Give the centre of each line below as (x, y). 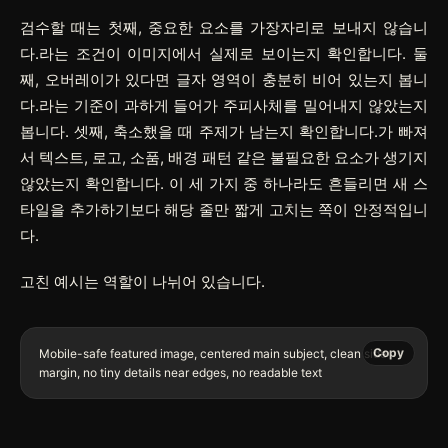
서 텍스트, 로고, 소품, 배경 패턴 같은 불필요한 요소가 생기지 (224, 157)
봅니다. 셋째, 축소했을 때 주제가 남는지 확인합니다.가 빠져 (224, 131)
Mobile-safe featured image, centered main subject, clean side (213, 353)
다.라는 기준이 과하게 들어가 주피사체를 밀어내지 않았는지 (224, 105)
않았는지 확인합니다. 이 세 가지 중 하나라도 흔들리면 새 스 (224, 183)
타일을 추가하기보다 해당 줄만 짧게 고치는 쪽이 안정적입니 (224, 209)
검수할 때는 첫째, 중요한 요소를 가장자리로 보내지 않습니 (224, 27)
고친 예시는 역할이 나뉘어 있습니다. (142, 281)
